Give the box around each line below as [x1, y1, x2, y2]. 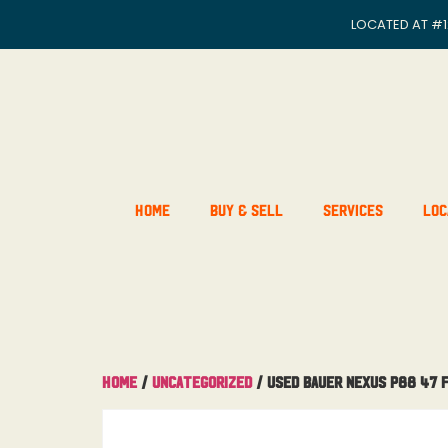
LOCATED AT [351, 15, 431, 34]
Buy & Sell [209, 201, 283, 217]
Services [322, 201, 383, 217]
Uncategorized [152, 373, 252, 389]
